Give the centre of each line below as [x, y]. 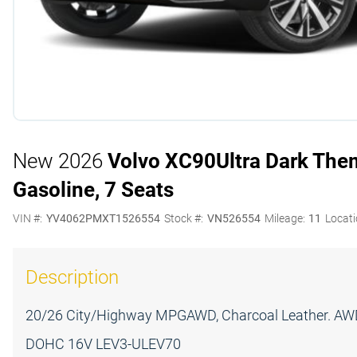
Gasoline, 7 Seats [93, 190]
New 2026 [58, 161]
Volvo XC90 [162, 161]
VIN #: [27, 218]
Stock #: [183, 218]
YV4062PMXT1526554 [103, 218]
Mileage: [284, 218]
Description [72, 277]
